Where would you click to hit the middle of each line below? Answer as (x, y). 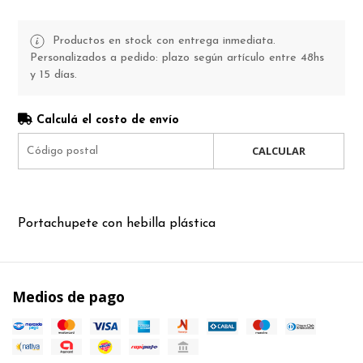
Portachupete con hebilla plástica (117, 223)
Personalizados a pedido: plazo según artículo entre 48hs (177, 58)
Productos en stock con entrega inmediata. (162, 41)
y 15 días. (54, 75)
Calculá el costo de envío (106, 120)
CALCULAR (278, 150)
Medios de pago (68, 296)
